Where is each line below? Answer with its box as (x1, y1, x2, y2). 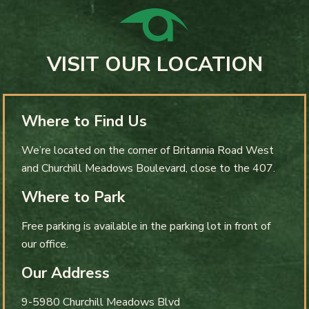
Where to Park (21, 187, 125, 208)
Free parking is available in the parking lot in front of (21, 219, 270, 235)
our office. (21, 237, 68, 252)
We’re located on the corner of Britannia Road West (21, 143, 274, 159)
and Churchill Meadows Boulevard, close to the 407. (21, 161, 275, 177)
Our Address (21, 263, 110, 284)
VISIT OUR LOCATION (46, 50, 263, 79)
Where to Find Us (21, 111, 147, 132)
